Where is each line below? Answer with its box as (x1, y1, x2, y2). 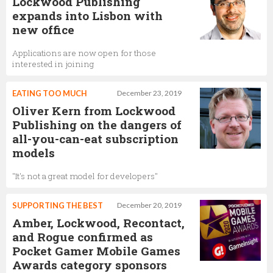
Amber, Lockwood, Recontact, (12, 214, 185, 230)
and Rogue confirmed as (12, 229, 153, 244)
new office (12, 21, 74, 37)
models (12, 144, 55, 160)
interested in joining (12, 58, 94, 69)
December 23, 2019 (117, 88, 182, 97)
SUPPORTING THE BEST (12, 200, 103, 210)
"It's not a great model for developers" (12, 170, 158, 182)
